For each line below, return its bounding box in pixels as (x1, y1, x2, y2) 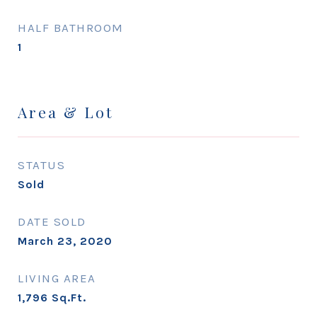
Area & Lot (18, 102, 113, 122)
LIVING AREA (18, 271, 96, 285)
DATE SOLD (18, 214, 86, 229)
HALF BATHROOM (18, 21, 124, 35)
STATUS (18, 158, 65, 172)
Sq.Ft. (52, 291, 86, 304)
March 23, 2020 (18, 234, 113, 248)
